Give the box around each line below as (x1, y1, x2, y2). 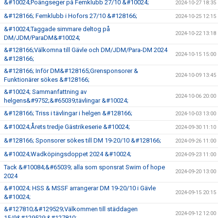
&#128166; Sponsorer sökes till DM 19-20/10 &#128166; (4, 136, 161, 144)
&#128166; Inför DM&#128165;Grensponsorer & (4, 67, 138, 74)
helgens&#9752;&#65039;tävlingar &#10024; (4, 96, 128, 104)
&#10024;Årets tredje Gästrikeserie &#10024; (4, 123, 130, 130)
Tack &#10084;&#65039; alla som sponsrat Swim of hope (4, 163, 165, 171)
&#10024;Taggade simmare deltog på (4, 25, 110, 33)
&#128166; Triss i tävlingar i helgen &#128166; (4, 109, 132, 117)
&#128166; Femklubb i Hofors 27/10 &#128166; (4, 12, 137, 19)
